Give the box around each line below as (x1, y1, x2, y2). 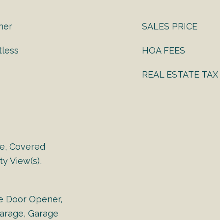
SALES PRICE (142, 21, 197, 31)
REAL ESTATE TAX (142, 69, 218, 80)
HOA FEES (142, 45, 185, 55)
